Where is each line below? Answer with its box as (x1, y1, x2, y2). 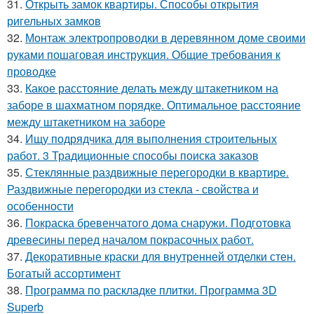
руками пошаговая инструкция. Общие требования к (7, 46, 280, 62)
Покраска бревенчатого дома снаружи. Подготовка (25, 214, 291, 231)
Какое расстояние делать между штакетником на (25, 80, 278, 96)
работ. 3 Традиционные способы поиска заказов (7, 147, 259, 163)
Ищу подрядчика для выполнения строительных (25, 130, 277, 146)
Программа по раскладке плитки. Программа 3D (25, 282, 277, 298)
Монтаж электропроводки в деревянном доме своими (25, 29, 306, 46)
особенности (7, 198, 74, 214)
